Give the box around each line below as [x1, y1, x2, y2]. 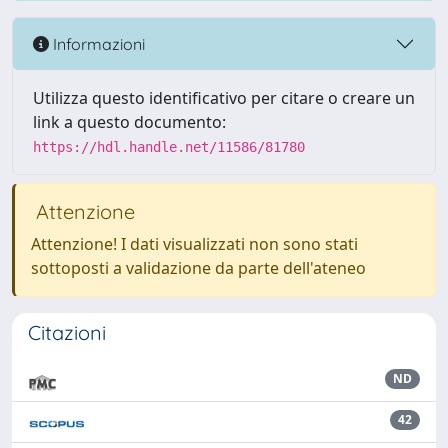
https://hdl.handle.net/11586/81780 [33, 139, 305, 155]
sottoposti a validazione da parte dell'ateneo [31, 257, 366, 279]
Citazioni [28, 320, 106, 345]
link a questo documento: [33, 111, 226, 133]
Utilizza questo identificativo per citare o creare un [33, 87, 415, 109]
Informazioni [49, 33, 145, 54]
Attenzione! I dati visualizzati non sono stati [31, 233, 358, 255]
